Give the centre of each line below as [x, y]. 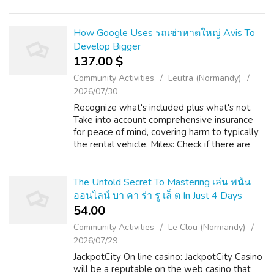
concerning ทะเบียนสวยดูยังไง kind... [146, 20]
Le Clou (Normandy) [207, 227]
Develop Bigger [107, 46]
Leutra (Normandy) [205, 78]
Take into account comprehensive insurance [163, 120]
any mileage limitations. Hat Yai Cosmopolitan [168, 157]
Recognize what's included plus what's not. [163, 108]
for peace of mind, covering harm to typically [166, 132]
